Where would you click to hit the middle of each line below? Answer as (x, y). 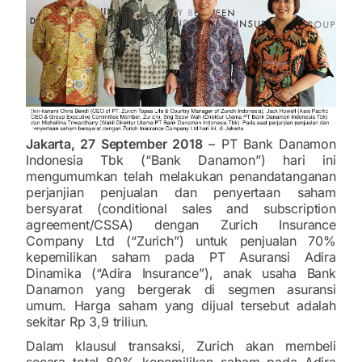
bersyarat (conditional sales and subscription (181, 208)
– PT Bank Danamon (269, 143)
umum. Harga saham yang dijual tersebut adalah (181, 305)
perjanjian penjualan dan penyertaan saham (181, 192)
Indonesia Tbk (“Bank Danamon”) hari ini (181, 160)
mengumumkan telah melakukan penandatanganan (181, 176)
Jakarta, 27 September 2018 (114, 143)
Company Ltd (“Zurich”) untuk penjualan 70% (181, 240)
